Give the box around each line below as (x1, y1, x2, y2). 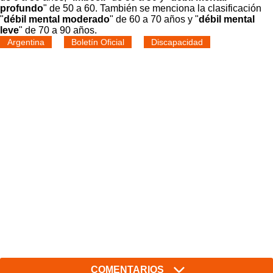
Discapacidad (151, 37, 203, 47)
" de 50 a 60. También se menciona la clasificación (43, 2, 261, 13)
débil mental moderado (4, 13, 110, 24)
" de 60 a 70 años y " (110, 13, 199, 24)
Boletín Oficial (71, 37, 124, 47)
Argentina (7, 37, 44, 47)
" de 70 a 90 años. (19, 24, 97, 35)
